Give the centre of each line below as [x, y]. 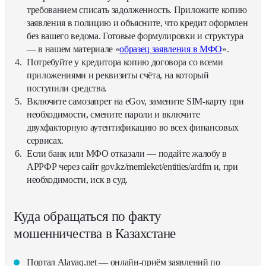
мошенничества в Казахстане [95, 233]
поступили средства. [67, 88]
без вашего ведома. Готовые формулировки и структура [135, 36]
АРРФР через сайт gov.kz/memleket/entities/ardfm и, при [132, 166]
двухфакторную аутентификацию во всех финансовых [133, 127]
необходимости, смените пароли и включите [113, 114]
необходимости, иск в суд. [77, 179]
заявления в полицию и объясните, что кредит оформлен [137, 23]
